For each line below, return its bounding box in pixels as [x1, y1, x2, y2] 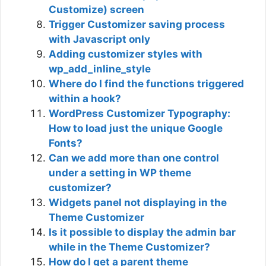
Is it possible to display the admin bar [49, 226, 236, 238]
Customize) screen [49, 3, 144, 15]
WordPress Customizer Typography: [49, 107, 230, 119]
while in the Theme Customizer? [49, 240, 210, 253]
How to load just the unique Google [49, 122, 223, 134]
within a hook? [49, 92, 121, 104]
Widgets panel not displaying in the [49, 196, 227, 208]
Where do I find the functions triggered [49, 77, 244, 90]
